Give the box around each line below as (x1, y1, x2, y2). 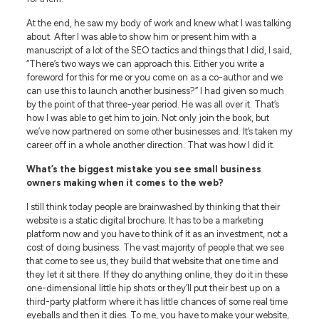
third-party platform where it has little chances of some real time (26, 296, 288, 307)
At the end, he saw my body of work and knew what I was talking (26, 17, 291, 28)
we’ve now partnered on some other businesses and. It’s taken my (26, 125, 293, 137)
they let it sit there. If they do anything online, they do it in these (26, 268, 288, 280)
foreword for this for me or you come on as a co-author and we (26, 71, 283, 83)
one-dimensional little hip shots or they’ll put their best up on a (26, 282, 280, 293)
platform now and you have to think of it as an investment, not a (26, 228, 288, 239)
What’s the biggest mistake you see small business (26, 163, 261, 174)
